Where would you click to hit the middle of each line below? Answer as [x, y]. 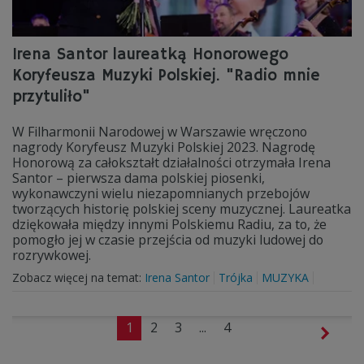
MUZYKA [285, 277]
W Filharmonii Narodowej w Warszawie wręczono [160, 132]
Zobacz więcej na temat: [78, 277]
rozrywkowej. [55, 255]
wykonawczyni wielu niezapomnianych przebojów [161, 193]
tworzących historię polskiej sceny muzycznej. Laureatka [182, 209]
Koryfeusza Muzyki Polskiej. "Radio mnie [166, 76]
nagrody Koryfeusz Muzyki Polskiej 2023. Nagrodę [164, 147]
